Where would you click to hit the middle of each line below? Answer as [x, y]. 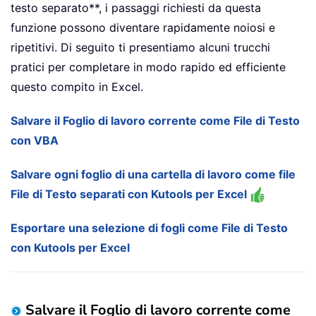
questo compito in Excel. [77, 87]
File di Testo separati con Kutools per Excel [130, 194]
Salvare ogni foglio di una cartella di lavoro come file [153, 175]
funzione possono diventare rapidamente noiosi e [143, 28]
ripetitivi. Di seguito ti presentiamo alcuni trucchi [140, 48]
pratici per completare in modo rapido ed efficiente [148, 67]
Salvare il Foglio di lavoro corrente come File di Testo [155, 121]
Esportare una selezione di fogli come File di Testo [149, 228]
